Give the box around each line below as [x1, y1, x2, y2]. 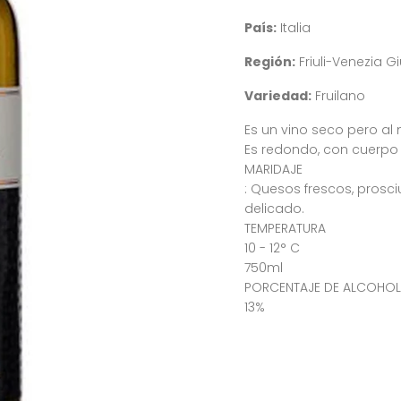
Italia [280, 19, 311, 37]
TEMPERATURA [244, 219, 326, 237]
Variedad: [244, 87, 311, 105]
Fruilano [311, 87, 365, 105]
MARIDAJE [244, 160, 303, 178]
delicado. [244, 200, 304, 218]
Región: [244, 53, 295, 71]
